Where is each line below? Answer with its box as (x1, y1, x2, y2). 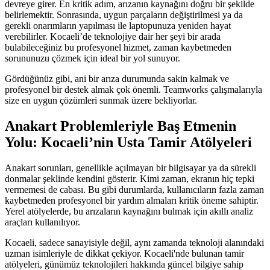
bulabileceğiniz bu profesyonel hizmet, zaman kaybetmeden (5, 42, 231, 53)
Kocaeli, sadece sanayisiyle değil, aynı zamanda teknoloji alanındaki (5, 237, 264, 248)
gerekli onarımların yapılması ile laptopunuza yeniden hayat (5, 20, 231, 31)
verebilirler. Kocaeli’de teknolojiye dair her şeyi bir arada (5, 31, 221, 42)
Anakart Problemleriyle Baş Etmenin (5, 118, 236, 134)
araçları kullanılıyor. (5, 216, 80, 227)
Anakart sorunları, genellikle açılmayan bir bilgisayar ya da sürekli (5, 162, 256, 173)
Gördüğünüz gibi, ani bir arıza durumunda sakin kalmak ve (5, 74, 229, 84)
